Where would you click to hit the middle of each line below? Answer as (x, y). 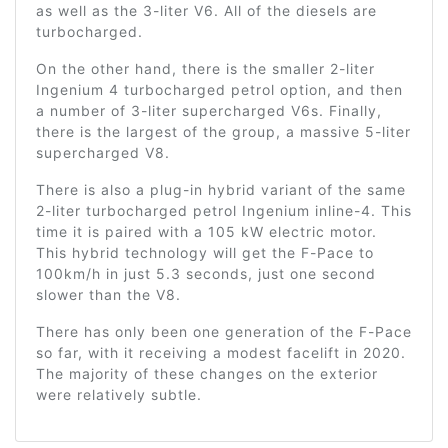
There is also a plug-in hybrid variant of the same (221, 189)
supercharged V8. (103, 152)
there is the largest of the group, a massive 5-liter (223, 131)
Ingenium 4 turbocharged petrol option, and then (219, 89)
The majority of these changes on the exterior (207, 373)
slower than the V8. (108, 294)
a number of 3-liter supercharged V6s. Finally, (209, 110)
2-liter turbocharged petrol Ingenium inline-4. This (224, 210)
